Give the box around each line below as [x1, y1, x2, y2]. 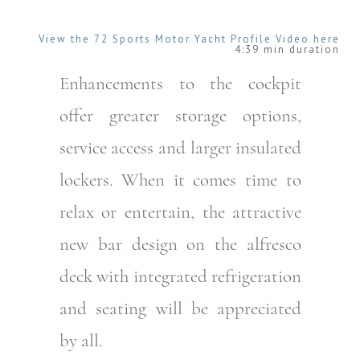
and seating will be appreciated [59, 297, 302, 320]
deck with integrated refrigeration [59, 264, 302, 288]
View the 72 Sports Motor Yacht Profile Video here [39, 31, 340, 46]
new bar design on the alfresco [59, 232, 302, 256]
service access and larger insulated [59, 136, 302, 159]
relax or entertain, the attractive [59, 200, 302, 223]
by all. [59, 329, 102, 352]
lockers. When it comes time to [59, 168, 302, 191]
